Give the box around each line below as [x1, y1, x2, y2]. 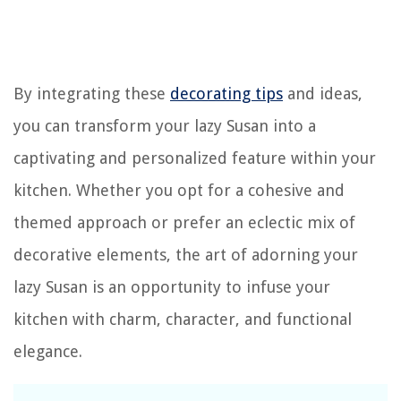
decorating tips [170, 84, 283, 103]
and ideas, [283, 84, 363, 103]
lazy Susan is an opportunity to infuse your [13, 277, 330, 296]
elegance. [13, 342, 82, 361]
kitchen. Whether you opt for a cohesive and [13, 181, 345, 200]
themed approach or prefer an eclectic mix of [13, 213, 355, 232]
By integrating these [13, 84, 170, 103]
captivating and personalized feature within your [13, 149, 376, 167]
